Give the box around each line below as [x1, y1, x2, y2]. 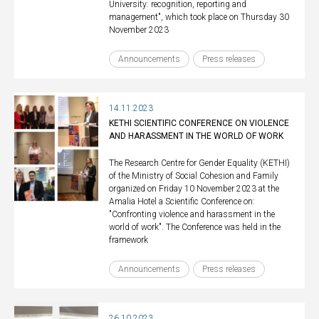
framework [109, 235, 149, 245]
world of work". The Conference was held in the [109, 222, 281, 232]
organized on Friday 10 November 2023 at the [109, 184, 280, 194]
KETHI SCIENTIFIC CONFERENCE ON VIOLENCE [109, 118, 290, 128]
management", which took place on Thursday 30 [109, 12, 290, 22]
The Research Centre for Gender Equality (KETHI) [109, 158, 291, 168]
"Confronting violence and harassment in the [109, 209, 276, 219]
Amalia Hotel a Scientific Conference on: [109, 197, 256, 206]
